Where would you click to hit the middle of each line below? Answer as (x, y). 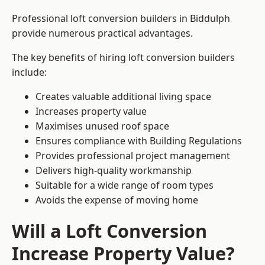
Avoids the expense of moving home (117, 200)
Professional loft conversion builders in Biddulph (121, 19)
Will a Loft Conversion (109, 231)
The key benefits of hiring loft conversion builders (123, 58)
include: (29, 72)
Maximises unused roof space (102, 126)
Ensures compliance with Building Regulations (139, 141)
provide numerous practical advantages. (102, 33)
